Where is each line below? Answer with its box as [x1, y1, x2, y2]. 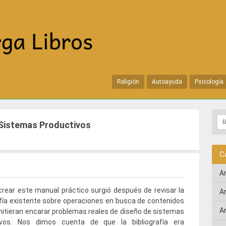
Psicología [195, 78, 223, 85]
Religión [117, 78, 139, 85]
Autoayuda [152, 78, 182, 85]
